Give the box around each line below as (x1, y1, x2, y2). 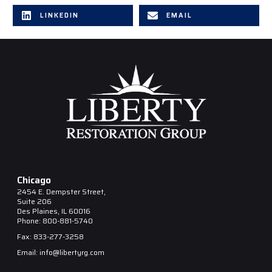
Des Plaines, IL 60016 (17, 205, 90, 217)
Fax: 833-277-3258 (17, 230, 84, 242)
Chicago (17, 172, 51, 188)
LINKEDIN (40, 10, 79, 21)
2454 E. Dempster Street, (17, 185, 106, 197)
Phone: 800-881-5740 (17, 214, 93, 226)
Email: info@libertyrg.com (17, 246, 104, 258)
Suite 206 (17, 195, 52, 207)
